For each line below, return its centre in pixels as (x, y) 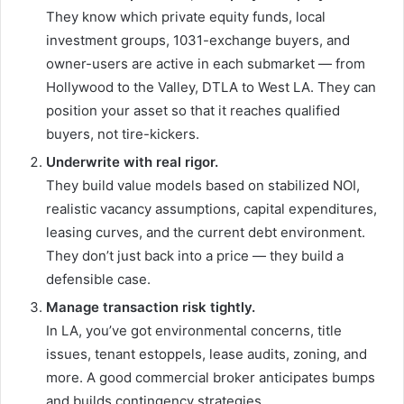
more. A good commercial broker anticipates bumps (211, 378)
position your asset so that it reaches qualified (193, 111)
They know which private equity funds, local (186, 17)
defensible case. (98, 280)
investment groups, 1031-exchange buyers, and (198, 41)
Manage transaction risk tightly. (151, 308)
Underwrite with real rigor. (132, 162)
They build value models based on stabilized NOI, (203, 186)
